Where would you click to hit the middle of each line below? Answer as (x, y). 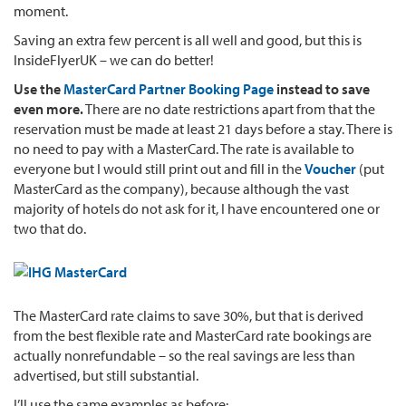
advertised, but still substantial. (106, 375)
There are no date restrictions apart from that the (229, 108)
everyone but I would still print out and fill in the (159, 168)
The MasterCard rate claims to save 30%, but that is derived (188, 315)
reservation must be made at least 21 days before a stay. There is (203, 128)
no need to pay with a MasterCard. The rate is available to (184, 148)
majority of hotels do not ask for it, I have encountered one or (197, 208)
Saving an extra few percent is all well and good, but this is (188, 39)
